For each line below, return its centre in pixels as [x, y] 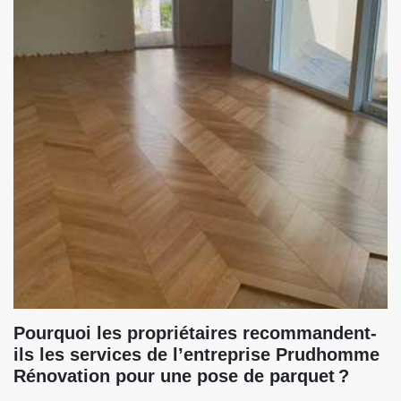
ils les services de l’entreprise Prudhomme [196, 354]
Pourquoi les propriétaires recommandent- [195, 333]
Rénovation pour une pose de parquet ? [181, 376]
